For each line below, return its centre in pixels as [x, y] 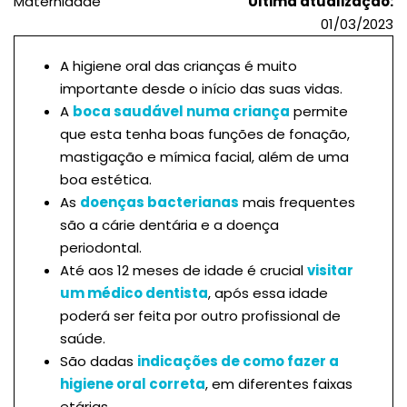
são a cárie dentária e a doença [169, 224]
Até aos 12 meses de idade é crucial [184, 270]
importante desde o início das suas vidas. [201, 88]
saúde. [83, 338]
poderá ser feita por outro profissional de [200, 315]
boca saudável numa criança [181, 111]
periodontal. [101, 247]
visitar [330, 270]
